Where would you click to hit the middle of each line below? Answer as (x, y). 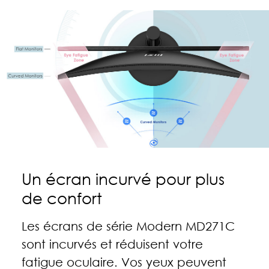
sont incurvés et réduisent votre (112, 244)
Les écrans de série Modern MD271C (128, 226)
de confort (62, 198)
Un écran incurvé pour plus (123, 179)
